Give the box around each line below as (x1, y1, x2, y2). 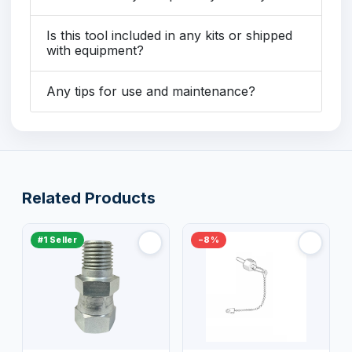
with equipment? (46, 42, 144, 58)
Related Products (22, 188, 156, 207)
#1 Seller (38, 234, 77, 245)
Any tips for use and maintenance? (46, 82, 255, 99)
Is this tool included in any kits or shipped (46, 27, 292, 43)
